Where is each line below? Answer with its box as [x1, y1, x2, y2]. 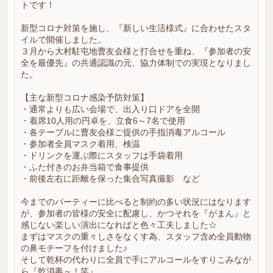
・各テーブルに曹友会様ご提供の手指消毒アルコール [21, 127, 225, 137]
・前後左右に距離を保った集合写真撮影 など [21, 174, 200, 183]
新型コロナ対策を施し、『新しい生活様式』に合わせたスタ [21, 23, 251, 33]
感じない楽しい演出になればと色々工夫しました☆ [21, 220, 217, 230]
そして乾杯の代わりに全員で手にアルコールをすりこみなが [21, 255, 251, 264]
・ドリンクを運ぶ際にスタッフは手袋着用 [21, 151, 183, 160]
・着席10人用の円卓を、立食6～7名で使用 [21, 116, 185, 126]
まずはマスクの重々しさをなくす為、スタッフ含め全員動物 [21, 232, 251, 241]
